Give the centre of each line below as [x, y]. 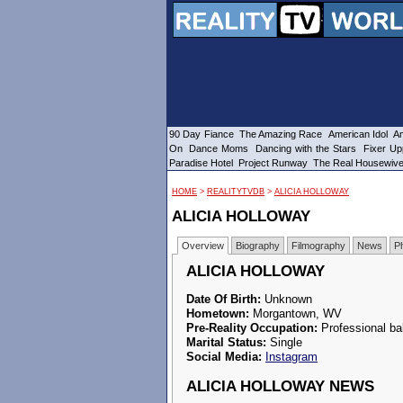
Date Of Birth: [224, 299]
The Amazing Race [281, 134]
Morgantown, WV [297, 313]
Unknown [288, 299]
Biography [258, 246]
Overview [203, 246]
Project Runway [273, 163]
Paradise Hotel [201, 163]
